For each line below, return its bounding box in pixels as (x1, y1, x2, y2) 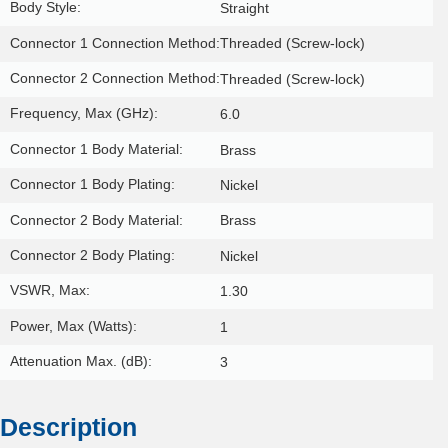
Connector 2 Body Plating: (9, 246, 175, 263)
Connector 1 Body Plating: (9, 176, 175, 193)
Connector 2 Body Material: (9, 211, 183, 228)
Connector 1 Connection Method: (9, 34, 220, 51)
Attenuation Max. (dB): (9, 353, 152, 370)
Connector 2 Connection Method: (9, 69, 220, 86)
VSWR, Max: (9, 282, 90, 299)
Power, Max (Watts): (9, 317, 137, 334)
